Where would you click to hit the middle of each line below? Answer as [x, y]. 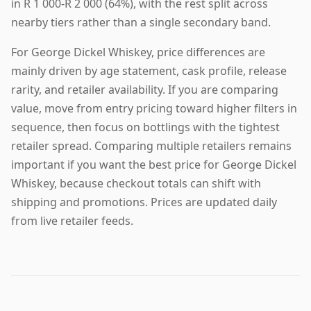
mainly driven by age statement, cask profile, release [149, 71]
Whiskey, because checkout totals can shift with [136, 184]
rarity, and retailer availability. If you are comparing [145, 90]
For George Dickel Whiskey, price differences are [138, 52]
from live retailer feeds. [72, 221]
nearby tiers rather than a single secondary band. [141, 23]
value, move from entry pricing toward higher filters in [154, 109]
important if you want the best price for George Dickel [154, 165]
